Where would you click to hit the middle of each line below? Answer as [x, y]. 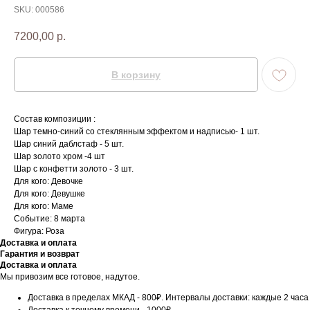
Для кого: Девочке [48, 182]
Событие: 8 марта [49, 219]
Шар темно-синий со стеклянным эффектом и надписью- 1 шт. [137, 132]
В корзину [136, 75]
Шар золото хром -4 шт [60, 157]
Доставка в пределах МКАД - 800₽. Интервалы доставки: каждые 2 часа [168, 298]
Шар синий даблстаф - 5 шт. [69, 144]
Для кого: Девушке [49, 194]
